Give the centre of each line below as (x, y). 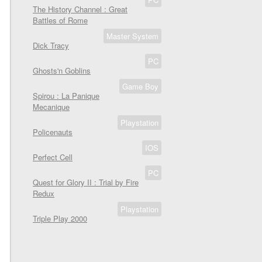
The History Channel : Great (80, 9)
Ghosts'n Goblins (62, 70)
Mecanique (51, 107)
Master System (132, 36)
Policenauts (53, 132)
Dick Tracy (51, 45)
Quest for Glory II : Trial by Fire (86, 182)
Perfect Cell (53, 157)
